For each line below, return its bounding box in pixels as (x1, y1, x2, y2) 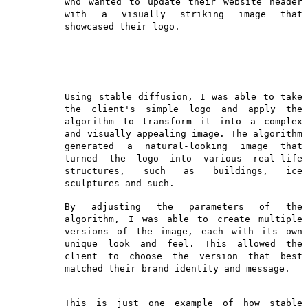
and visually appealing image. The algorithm (65, 128, 302, 139)
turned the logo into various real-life (65, 153, 302, 164)
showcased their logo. (65, 21, 181, 32)
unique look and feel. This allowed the (65, 238, 302, 249)
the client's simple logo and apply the (65, 103, 302, 114)
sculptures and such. (65, 177, 175, 188)
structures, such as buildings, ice (65, 165, 302, 176)
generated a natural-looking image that (65, 140, 302, 151)
